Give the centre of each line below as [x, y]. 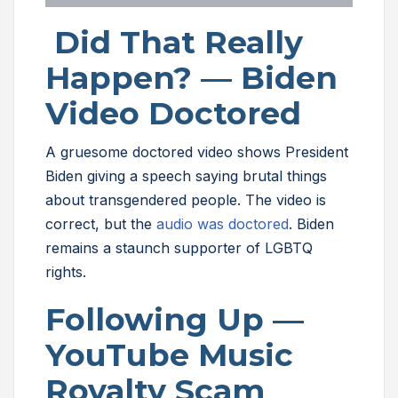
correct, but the [101, 224]
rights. [68, 272]
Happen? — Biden [191, 78]
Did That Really [174, 43]
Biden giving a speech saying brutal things [186, 176]
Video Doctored [173, 114]
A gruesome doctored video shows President [197, 152]
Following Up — [175, 320]
